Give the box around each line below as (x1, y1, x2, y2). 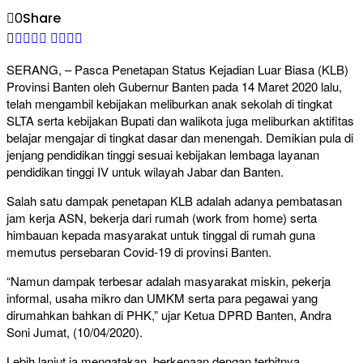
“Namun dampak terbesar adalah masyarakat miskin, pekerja (6, 272, 331, 290)
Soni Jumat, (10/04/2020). (6, 323, 143, 341)
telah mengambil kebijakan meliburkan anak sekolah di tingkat (6, 95, 332, 113)
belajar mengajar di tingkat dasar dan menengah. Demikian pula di (6, 129, 353, 147)
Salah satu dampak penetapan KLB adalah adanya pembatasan (6, 192, 342, 210)
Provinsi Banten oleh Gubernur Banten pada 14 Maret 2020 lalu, (6, 78, 342, 96)
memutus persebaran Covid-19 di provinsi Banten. (6, 243, 271, 261)
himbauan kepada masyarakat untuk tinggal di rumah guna (6, 226, 315, 244)
